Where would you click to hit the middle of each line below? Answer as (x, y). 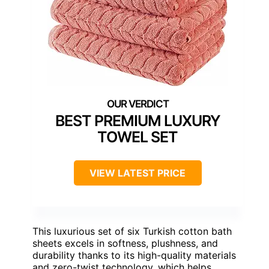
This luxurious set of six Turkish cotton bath (132, 231)
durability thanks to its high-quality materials (134, 255)
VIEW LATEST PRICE (138, 173)
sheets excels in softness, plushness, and (125, 243)
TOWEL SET (138, 137)
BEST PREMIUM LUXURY (138, 121)
